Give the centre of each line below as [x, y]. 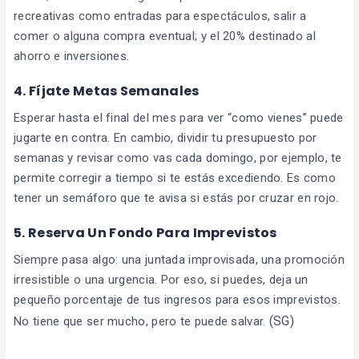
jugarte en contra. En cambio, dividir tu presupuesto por [165, 137]
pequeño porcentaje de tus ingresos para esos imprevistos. [177, 299]
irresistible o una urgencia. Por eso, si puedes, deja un [161, 279]
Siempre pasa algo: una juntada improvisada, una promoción [179, 259]
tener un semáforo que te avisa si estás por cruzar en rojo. [176, 198]
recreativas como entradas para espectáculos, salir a [160, 16]
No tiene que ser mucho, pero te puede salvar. [141, 321]
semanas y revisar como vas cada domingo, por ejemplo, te [178, 157]
